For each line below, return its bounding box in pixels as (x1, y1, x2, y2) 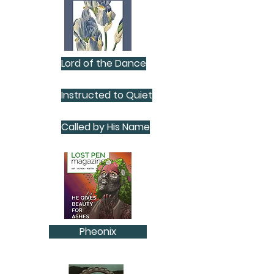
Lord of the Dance (61, 56, 146, 70)
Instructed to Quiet (61, 88, 152, 102)
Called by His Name (61, 120, 150, 134)
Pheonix (80, 224, 116, 239)
